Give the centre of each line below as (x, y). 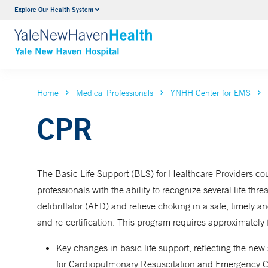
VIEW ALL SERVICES (133, 34)
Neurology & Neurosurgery (142, 11)
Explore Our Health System (54, 9)
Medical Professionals (115, 93)
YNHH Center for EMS (211, 93)
